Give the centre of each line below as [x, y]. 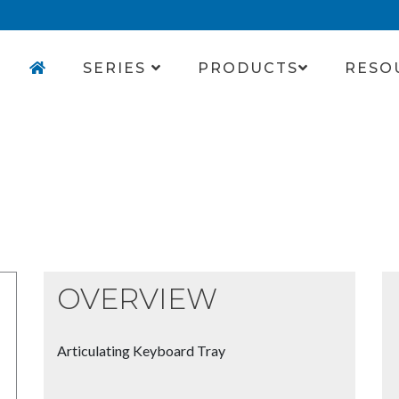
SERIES [117, 69]
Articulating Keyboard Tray [141, 350]
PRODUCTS [248, 69]
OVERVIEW [137, 298]
